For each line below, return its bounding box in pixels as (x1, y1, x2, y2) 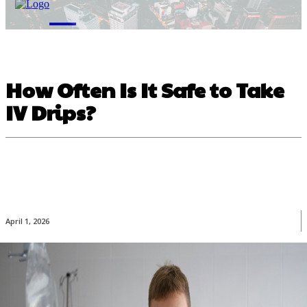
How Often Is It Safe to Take (5, 75, 284, 103)
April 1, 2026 (5, 216, 49, 227)
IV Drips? (5, 98, 96, 126)
